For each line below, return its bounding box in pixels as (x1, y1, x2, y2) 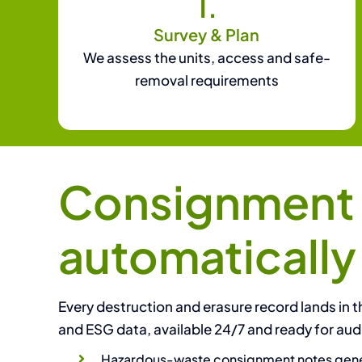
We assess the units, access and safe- (82, 48, 330, 66)
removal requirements (134, 70, 279, 89)
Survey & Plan (154, 23, 260, 44)
